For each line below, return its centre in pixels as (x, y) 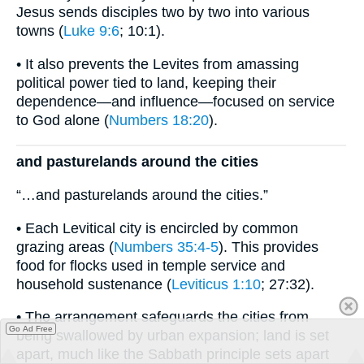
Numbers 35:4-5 (166, 247)
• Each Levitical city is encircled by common (157, 228)
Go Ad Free (31, 329)
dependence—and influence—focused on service (175, 102)
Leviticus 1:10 (216, 284)
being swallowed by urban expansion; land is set (173, 336)
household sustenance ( (94, 284)
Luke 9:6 (91, 31)
